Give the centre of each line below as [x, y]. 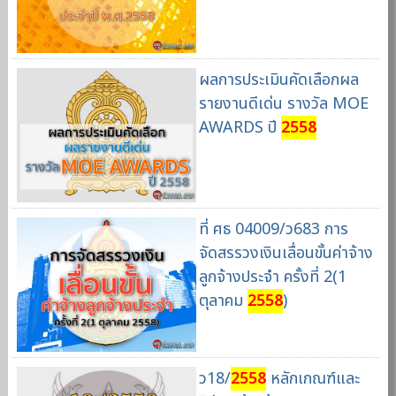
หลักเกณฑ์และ [312, 378]
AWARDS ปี [240, 128]
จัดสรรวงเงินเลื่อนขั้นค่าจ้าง [286, 253]
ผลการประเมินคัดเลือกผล [278, 80]
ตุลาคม [223, 301]
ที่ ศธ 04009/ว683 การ [273, 229]
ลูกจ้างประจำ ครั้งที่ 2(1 [272, 277]
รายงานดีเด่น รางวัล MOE [283, 104]
